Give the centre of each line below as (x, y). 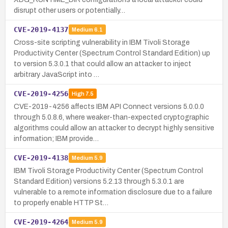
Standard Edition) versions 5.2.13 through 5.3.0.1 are (99, 181)
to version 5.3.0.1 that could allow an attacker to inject (103, 64)
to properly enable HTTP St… (61, 203)
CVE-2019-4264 (41, 222)
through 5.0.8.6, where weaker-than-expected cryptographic (111, 117)
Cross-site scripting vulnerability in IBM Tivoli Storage (102, 42)
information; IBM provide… (56, 138)
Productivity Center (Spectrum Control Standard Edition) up (112, 53)
